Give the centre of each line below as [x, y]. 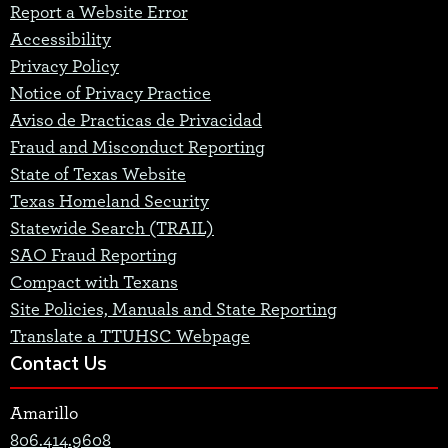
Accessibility [60, 40]
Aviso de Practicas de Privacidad [136, 121]
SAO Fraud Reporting [93, 256]
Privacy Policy [64, 67]
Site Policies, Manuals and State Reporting [173, 310]
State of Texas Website [98, 175]
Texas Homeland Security [109, 202]
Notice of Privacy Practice [110, 94]
